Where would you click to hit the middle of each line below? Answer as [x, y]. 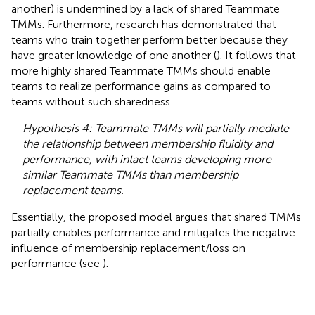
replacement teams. [73, 190]
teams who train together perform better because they [149, 39]
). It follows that [256, 55]
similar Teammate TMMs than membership [130, 174]
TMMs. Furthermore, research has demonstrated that [144, 24]
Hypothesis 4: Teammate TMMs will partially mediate [156, 128]
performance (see [57, 263]
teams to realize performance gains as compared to [141, 86]
